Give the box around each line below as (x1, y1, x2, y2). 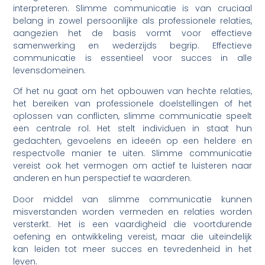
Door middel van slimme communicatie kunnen (13, 193, 252, 205)
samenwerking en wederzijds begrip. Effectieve (13, 40, 252, 52)
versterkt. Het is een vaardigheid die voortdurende (13, 218, 252, 230)
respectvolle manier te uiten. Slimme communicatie (13, 147, 252, 160)
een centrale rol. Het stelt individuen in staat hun (13, 122, 252, 135)
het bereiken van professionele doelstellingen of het (13, 98, 252, 110)
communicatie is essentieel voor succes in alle (13, 52, 252, 64)
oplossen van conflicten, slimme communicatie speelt (13, 110, 252, 122)
